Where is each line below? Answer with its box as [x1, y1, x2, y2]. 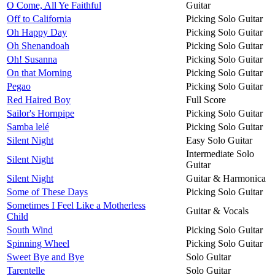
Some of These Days [7, 186, 88, 197]
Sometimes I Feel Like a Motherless [7, 199, 145, 211]
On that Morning [7, 67, 72, 78]
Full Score [186, 94, 226, 105]
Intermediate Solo [186, 148, 254, 159]
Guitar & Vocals [186, 205, 249, 216]
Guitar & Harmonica [186, 172, 266, 184]
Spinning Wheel [7, 238, 69, 249]
